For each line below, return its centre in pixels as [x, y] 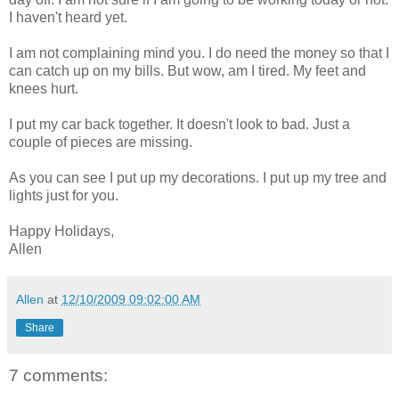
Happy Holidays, [61, 231]
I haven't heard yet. [68, 17]
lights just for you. [64, 195]
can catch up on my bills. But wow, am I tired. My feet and [187, 70]
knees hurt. [44, 88]
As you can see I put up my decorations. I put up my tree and [198, 177]
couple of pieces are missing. [101, 142]
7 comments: [58, 375]
